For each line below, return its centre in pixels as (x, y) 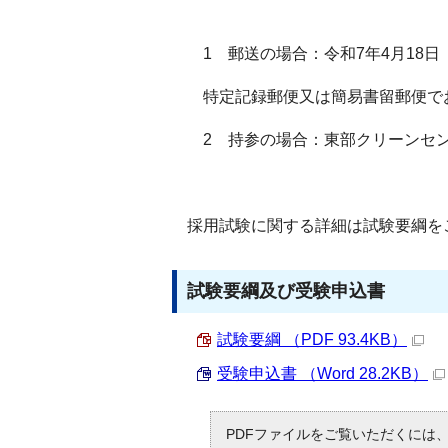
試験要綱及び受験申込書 (286, 291)
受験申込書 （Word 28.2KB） (322, 373)
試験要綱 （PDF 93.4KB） (312, 339)
